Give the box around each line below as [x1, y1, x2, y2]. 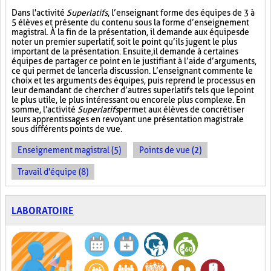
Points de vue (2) [139, 145, 201, 155]
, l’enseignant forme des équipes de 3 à [108, 8, 255, 18]
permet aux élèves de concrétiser [119, 105, 244, 114]
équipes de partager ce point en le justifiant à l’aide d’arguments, [11, 56, 256, 66]
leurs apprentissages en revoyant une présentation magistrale [11, 114, 244, 124]
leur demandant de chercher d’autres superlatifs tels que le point [11, 85, 254, 95]
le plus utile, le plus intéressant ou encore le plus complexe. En [11, 95, 246, 105]
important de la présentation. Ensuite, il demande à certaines [11, 47, 238, 56]
